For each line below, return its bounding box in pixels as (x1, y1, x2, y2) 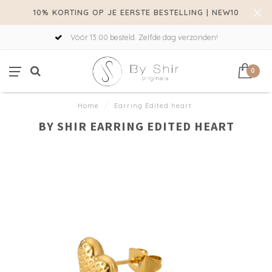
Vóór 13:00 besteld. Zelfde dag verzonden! (68, 32, 218, 42)
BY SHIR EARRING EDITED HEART (38, 118, 234, 134)
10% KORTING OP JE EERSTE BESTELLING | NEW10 (33, 7, 239, 17)
